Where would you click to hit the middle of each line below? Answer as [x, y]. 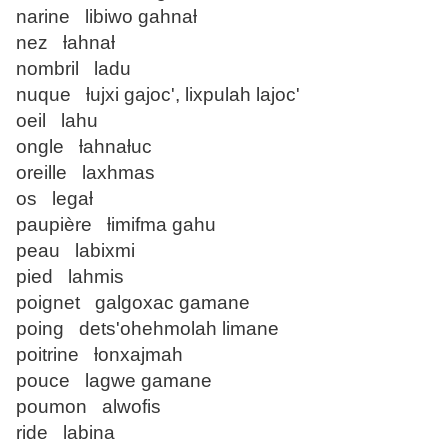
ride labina [65, 433]
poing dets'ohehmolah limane [147, 329]
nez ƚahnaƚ [65, 43]
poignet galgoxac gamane [133, 303]
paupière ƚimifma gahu [116, 225]
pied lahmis [70, 277]
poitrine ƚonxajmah [99, 355]
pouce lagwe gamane [114, 381]
